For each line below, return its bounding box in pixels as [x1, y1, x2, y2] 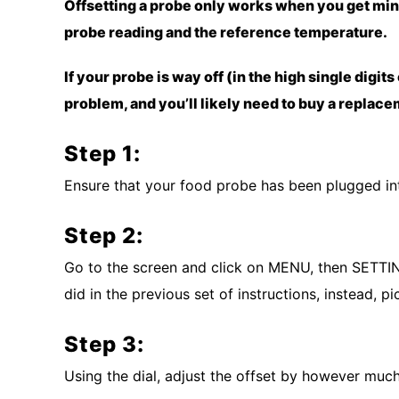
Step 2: [64, 222, 143, 248]
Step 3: [64, 330, 144, 357]
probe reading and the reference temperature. [64, 22, 387, 41]
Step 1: [64, 140, 141, 167]
